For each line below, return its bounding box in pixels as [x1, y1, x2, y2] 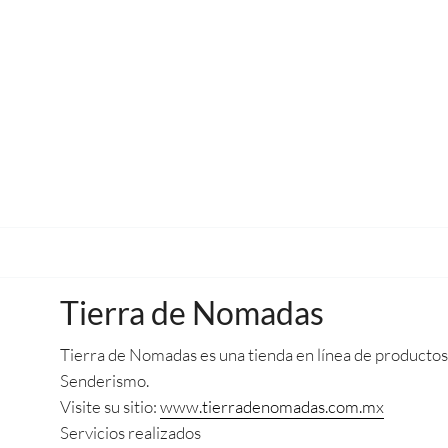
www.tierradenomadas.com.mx [160, 396, 384, 417]
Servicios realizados [60, 422, 201, 443]
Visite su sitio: [60, 396, 160, 417]
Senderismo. [60, 370, 149, 391]
